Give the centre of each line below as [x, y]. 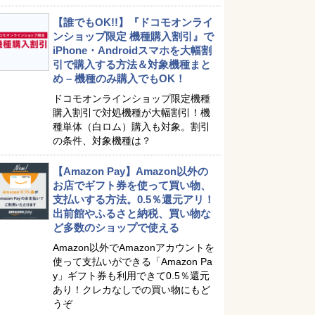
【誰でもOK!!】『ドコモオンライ [133, 22]
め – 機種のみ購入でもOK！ [119, 78]
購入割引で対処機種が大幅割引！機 [131, 112]
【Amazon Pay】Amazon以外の [130, 171]
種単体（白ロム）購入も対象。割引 [131, 127]
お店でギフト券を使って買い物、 [132, 185]
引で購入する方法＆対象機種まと [132, 64]
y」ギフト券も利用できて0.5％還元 [131, 276]
